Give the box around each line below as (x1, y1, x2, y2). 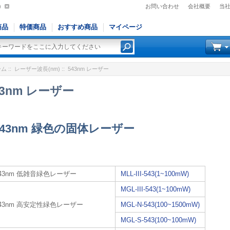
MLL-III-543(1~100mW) (121, 169, 189, 178)
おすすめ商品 (57, 23, 98, 31)
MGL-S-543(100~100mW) (121, 216, 197, 224)
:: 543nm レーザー (60, 66, 109, 72)
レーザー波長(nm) (14, 66, 61, 72)
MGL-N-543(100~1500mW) (121, 200, 200, 208)
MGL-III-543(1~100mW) (121, 185, 191, 193)
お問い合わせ (145, 3, 179, 9)
